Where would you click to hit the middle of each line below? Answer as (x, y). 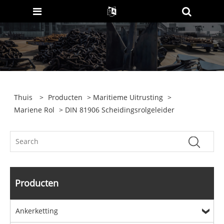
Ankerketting (37, 210)
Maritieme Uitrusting (128, 97)
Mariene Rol (34, 109)
